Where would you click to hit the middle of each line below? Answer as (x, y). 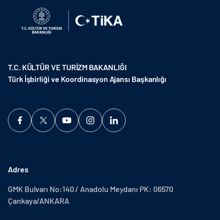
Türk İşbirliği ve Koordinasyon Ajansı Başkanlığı (87, 79)
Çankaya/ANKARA (39, 201)
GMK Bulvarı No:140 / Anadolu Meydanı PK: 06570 (91, 189)
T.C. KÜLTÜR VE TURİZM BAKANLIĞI (67, 67)
